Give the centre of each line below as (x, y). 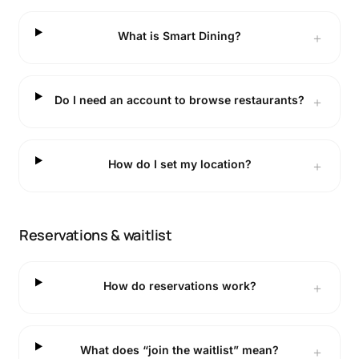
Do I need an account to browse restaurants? (180, 100)
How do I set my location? (179, 164)
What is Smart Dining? (180, 36)
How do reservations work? (179, 286)
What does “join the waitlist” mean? (180, 350)
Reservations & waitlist (96, 235)
